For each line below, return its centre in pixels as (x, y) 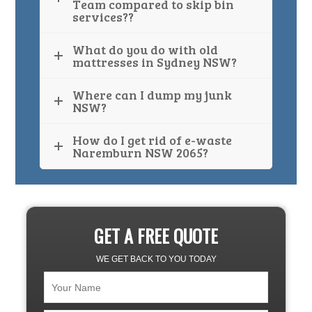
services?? (103, 17)
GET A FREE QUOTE (156, 236)
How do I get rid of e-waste (153, 140)
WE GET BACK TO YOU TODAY (156, 259)
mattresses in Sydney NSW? (155, 62)
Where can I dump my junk (153, 95)
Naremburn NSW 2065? (141, 153)
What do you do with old (146, 50)
